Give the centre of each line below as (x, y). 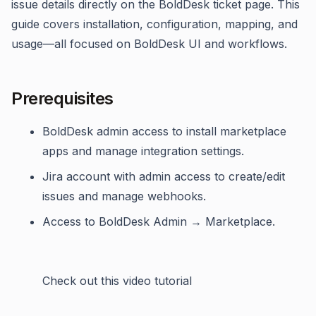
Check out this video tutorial (117, 281)
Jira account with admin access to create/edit (164, 176)
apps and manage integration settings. (143, 151)
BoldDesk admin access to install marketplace (164, 131)
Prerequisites (62, 98)
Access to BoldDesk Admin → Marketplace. (159, 221)
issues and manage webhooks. (124, 196)
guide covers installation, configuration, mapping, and (154, 24)
